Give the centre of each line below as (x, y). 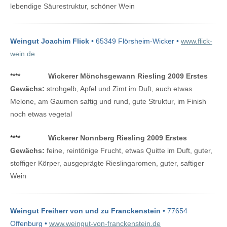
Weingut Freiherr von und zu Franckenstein (85, 211)
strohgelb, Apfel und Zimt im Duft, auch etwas (118, 89)
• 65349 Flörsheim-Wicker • (135, 41)
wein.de (23, 53)
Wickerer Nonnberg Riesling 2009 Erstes (118, 138)
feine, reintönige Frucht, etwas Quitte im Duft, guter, (128, 150)
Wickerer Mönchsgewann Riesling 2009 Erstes (128, 76)
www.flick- (197, 41)
